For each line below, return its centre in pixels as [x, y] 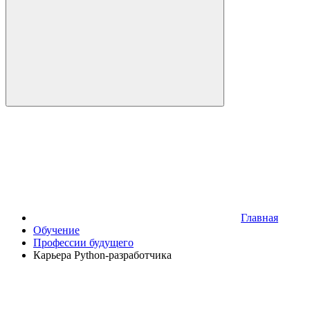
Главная [259, 218]
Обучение [56, 230]
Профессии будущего [83, 243]
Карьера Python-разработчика [102, 255]
